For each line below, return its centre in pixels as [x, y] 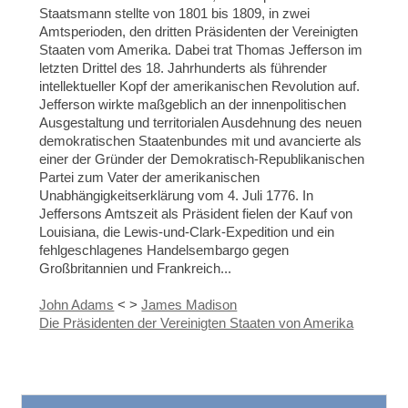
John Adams [77, 305]
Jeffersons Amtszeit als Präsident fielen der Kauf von [196, 214]
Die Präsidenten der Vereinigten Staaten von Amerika [197, 323]
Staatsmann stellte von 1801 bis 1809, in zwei [175, 14]
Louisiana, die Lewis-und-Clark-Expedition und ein [187, 232]
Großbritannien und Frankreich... [136, 269]
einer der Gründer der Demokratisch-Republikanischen [202, 159]
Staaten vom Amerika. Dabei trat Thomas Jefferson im [201, 50]
